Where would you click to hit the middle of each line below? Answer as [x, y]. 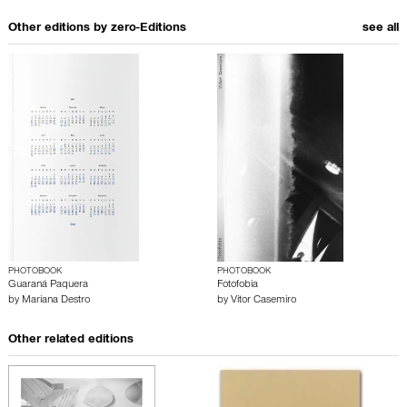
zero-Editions [149, 29]
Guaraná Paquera [48, 285]
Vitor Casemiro [263, 300]
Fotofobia [238, 285]
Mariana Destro [56, 300]
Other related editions [71, 340]
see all [381, 29]
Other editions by [60, 29]
